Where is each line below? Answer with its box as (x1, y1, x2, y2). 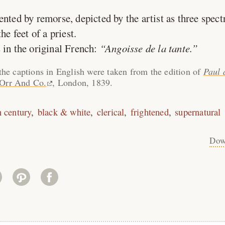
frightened (130, 105, 169, 118)
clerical (96, 105, 125, 118)
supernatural (175, 105, 221, 118)
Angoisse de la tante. (104, 41, 192, 55)
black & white (37, 105, 91, 118)
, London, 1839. (52, 76, 113, 88)
